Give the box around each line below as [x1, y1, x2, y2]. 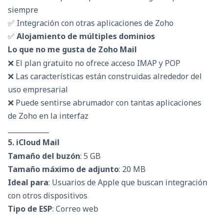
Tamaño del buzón [8, 151, 80, 162]
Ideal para [8, 177, 48, 188]
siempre [8, 4, 38, 15]
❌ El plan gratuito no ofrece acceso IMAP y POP [8, 58, 180, 69]
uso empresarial [8, 84, 68, 95]
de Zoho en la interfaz [8, 110, 88, 122]
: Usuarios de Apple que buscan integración [48, 177, 207, 188]
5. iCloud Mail [8, 137, 60, 148]
